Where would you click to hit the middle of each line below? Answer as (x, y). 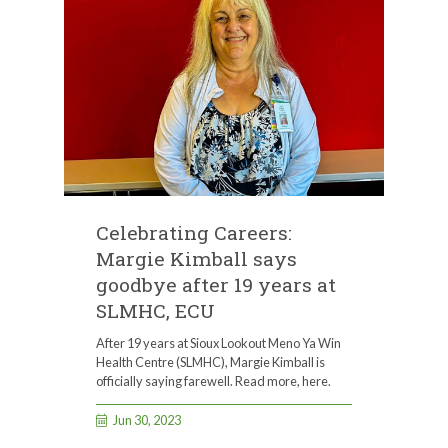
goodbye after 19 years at (216, 285)
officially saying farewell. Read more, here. (213, 380)
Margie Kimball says (196, 259)
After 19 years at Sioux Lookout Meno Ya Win (218, 342)
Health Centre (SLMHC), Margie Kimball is (210, 361)
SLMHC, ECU (155, 311)
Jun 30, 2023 (147, 420)
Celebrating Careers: (194, 233)
